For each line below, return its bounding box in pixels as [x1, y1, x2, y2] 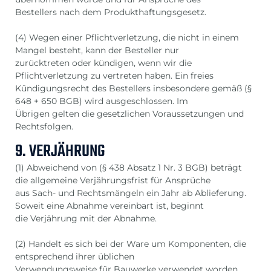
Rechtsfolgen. [15, 120, 73, 132]
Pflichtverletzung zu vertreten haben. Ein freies [15, 70, 214, 81]
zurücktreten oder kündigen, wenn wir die [15, 57, 192, 68]
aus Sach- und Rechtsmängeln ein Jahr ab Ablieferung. [15, 188, 246, 199]
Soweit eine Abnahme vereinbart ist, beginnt [15, 200, 204, 212]
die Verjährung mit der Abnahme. [15, 213, 157, 224]
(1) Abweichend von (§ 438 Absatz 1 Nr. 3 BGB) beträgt [15, 162, 242, 174]
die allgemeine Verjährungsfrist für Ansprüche [15, 175, 211, 186]
